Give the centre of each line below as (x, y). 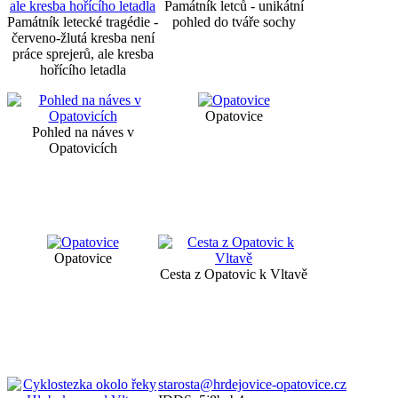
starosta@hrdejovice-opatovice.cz (252, 384)
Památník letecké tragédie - (83, 21)
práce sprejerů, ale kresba (83, 53)
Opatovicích (83, 147)
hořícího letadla (83, 69)
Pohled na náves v (83, 131)
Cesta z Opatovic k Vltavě (234, 274)
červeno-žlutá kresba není (83, 37)
